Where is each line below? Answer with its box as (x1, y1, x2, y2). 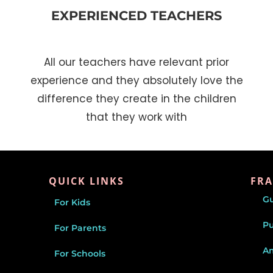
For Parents (54, 222, 107, 233)
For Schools (54, 247, 106, 259)
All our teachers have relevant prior (44, 55, 229, 70)
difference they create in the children (37, 91, 236, 107)
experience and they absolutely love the (30, 73, 243, 88)
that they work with (86, 110, 187, 125)
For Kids (54, 196, 91, 208)
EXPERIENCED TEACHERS (51, 8, 222, 24)
